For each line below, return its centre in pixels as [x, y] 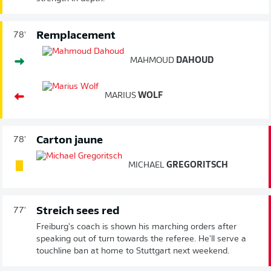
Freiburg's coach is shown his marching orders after [136, 227]
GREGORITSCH [196, 165]
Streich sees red [78, 211]
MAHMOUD [152, 60]
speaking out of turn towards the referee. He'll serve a [141, 239]
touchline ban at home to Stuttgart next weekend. [133, 251]
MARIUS [120, 96]
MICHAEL [146, 165]
